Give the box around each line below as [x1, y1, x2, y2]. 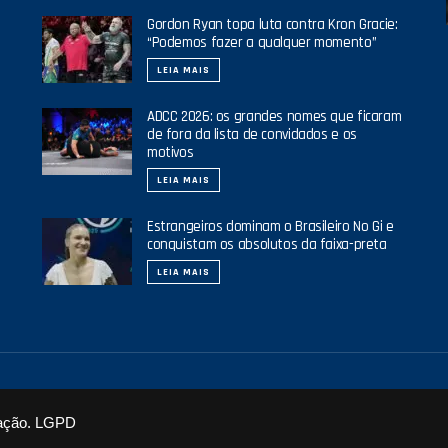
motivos [146, 142, 194, 162]
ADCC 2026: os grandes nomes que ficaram [146, 106, 402, 126]
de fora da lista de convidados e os [146, 124, 357, 144]
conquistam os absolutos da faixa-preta [146, 234, 387, 254]
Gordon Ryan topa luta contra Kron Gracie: [146, 14, 398, 34]
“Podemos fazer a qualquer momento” [146, 32, 377, 52]
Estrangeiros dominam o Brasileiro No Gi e [146, 216, 394, 236]
